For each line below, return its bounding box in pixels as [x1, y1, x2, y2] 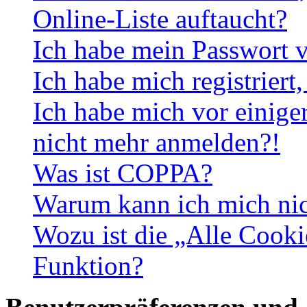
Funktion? [33, 251, 143, 281]
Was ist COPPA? [33, 158, 212, 188]
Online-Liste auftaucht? [33, 4, 287, 34]
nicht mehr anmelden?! [33, 127, 280, 158]
